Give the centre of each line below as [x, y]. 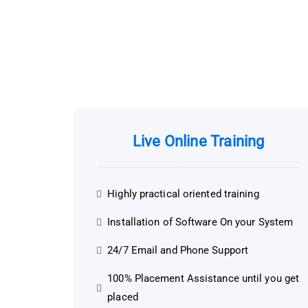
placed [123, 297]
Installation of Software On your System [200, 222]
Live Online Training [198, 142]
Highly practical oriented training [183, 194]
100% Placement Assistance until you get [203, 279]
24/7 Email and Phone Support [178, 251]
